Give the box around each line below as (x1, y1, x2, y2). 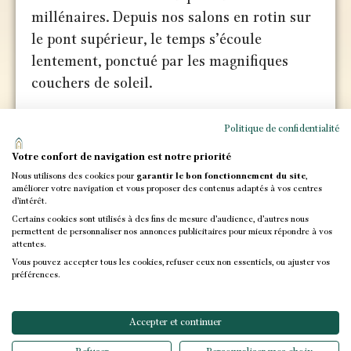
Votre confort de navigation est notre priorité (12, 152, 231, 162)
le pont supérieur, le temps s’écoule (31, 31, 262, 48)
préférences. (12, 270, 60, 280)
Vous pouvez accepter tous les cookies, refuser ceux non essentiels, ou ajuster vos (12, 258, 330, 267)
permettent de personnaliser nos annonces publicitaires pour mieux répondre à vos (12, 227, 332, 237)
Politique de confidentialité (224, 124, 339, 134)
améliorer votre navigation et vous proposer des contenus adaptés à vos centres (12, 184, 322, 194)
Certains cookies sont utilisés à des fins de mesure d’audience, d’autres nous (12, 215, 309, 224)
